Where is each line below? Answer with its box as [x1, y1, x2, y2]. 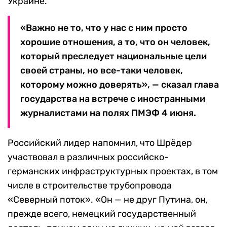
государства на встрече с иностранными [20, 93, 205, 105]
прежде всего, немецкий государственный [8, 208, 196, 220]
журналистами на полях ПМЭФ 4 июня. [20, 107, 196, 119]
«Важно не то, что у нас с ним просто [20, 22, 187, 34]
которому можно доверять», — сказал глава [20, 79, 219, 91]
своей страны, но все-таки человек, [20, 65, 183, 77]
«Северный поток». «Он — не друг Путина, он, [8, 194, 208, 206]
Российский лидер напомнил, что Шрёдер [8, 137, 192, 149]
